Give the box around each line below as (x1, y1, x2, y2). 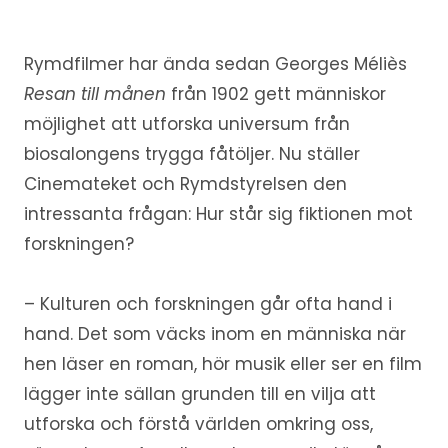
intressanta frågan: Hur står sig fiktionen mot (23, 202, 413, 227)
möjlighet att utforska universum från (23, 112, 350, 137)
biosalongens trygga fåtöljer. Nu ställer (23, 142, 360, 167)
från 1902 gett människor (165, 82, 386, 107)
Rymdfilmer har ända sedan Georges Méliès (23, 52, 407, 77)
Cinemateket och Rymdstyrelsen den (23, 172, 347, 197)
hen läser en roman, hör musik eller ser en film (23, 352, 422, 377)
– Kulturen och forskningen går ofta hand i (23, 292, 392, 317)
